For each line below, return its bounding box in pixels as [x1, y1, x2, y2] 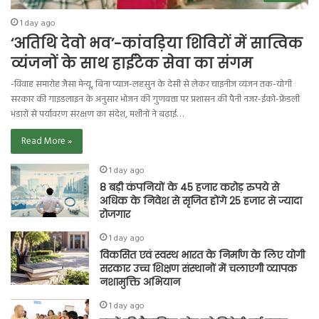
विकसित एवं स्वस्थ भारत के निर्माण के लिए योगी [100, 248, 305, 263]
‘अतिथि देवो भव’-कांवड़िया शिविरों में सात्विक [11, 33, 303, 54]
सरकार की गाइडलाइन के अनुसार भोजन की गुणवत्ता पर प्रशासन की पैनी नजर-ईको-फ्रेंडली [11, 92, 300, 108]
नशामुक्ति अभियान [100, 275, 181, 290]
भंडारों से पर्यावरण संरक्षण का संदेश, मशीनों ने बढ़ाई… [11, 107, 184, 122]
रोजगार [100, 207, 131, 222]
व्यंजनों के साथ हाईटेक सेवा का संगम [11, 53, 253, 74]
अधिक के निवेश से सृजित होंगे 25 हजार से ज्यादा [100, 194, 303, 209]
